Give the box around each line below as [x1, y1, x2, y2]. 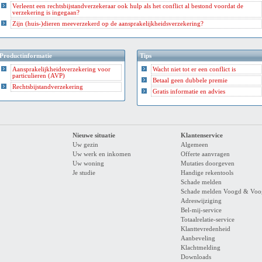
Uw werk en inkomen [73, 151, 131, 157]
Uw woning [73, 160, 104, 167]
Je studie [73, 170, 95, 176]
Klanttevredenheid [181, 226, 230, 232]
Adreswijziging [181, 198, 222, 204]
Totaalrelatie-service [181, 216, 235, 223]
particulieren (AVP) [12, 73, 65, 79]
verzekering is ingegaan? [12, 9, 80, 16]
